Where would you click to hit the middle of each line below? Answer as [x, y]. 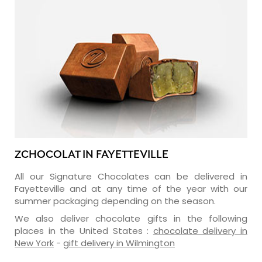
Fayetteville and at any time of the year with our [131, 188]
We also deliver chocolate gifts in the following [131, 218]
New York [34, 243]
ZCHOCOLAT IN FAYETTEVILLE [92, 155]
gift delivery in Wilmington [119, 243]
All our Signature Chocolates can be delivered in [131, 176]
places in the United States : [84, 230]
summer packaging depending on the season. [115, 201]
